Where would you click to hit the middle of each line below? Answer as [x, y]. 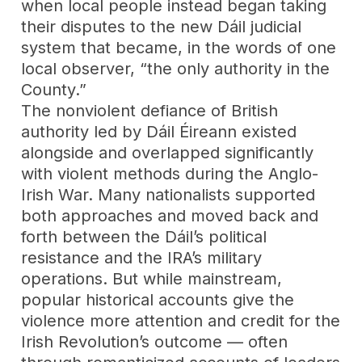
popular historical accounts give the [158, 299]
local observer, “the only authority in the [176, 68]
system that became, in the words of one [179, 47]
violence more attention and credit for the [181, 320]
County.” [54, 89]
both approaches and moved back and [170, 215]
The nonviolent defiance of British [150, 110]
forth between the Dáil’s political [144, 236]
